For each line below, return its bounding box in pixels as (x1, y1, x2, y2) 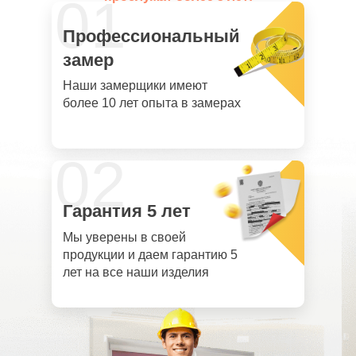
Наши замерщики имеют (63, 79, 207, 92)
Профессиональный (63, 26, 240, 46)
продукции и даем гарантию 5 (63, 248, 238, 261)
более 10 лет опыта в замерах (63, 96, 241, 110)
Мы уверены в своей (63, 230, 186, 244)
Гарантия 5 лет (63, 201, 191, 221)
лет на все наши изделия (63, 265, 209, 279)
